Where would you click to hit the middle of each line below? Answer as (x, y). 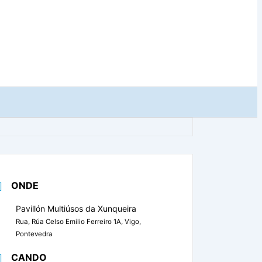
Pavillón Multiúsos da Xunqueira (76, 208)
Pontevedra (35, 234)
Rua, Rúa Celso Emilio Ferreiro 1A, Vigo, (79, 222)
